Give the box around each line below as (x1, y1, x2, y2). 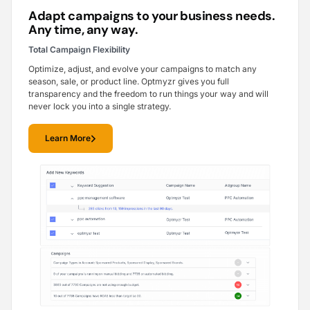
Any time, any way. (28, 21, 138, 39)
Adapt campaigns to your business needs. (28, 8, 275, 25)
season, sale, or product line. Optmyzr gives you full (28, 76, 229, 87)
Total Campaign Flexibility (28, 44, 130, 55)
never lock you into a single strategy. (28, 101, 171, 112)
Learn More (45, 133, 91, 144)
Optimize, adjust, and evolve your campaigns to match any (28, 64, 257, 75)
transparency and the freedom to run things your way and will (28, 89, 268, 100)
